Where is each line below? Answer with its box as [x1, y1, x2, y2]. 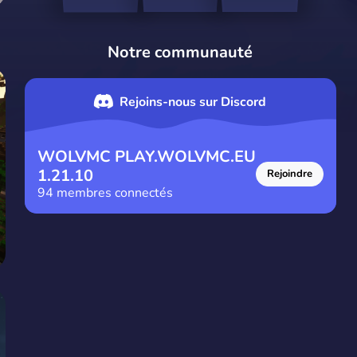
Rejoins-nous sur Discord [120, 92, 267, 111]
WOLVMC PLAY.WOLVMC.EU [37, 146, 256, 168]
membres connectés [53, 184, 173, 202]
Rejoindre [266, 167, 312, 182]
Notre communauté [108, 41, 253, 63]
